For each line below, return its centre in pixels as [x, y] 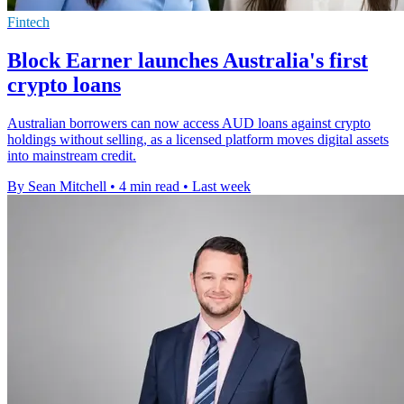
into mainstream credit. [72, 155]
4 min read [149, 186]
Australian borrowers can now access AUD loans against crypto [189, 123]
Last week [221, 186]
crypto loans [64, 84]
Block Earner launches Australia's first [188, 60]
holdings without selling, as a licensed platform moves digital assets [198, 139]
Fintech [28, 23]
